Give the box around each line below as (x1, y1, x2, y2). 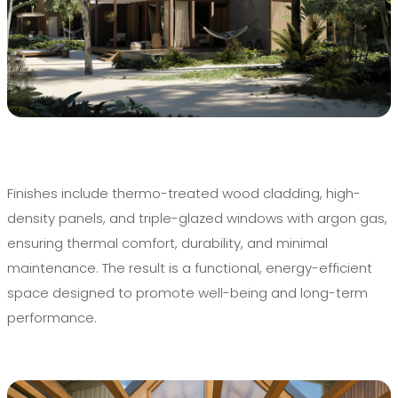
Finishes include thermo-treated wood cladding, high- (7, 183, 361, 203)
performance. (7, 307, 97, 327)
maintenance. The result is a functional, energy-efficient (7, 258, 372, 277)
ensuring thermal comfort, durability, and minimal (7, 233, 328, 252)
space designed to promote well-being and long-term (7, 283, 368, 302)
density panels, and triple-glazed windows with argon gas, (7, 208, 387, 227)
